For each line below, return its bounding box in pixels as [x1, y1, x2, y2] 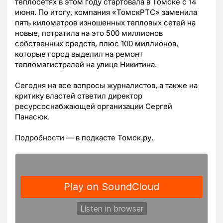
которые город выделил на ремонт [15, 49, 143, 59]
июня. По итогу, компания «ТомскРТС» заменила [15, 7, 197, 17]
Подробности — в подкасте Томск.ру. [15, 133, 153, 143]
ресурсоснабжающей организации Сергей [15, 102, 172, 111]
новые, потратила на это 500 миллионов [15, 28, 163, 38]
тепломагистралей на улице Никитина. [15, 60, 157, 70]
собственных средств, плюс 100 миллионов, [15, 39, 178, 49]
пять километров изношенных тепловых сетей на [15, 18, 196, 28]
